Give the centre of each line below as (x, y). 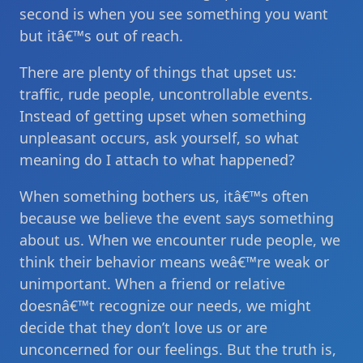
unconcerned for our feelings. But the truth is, (178, 349)
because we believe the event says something (177, 218)
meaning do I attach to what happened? (157, 160)
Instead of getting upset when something (163, 116)
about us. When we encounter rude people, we (180, 240)
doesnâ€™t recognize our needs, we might (165, 305)
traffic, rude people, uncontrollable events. (166, 94)
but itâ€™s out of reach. (101, 36)
